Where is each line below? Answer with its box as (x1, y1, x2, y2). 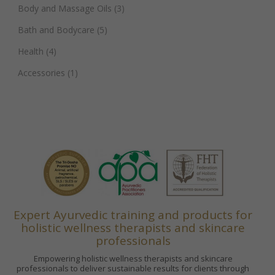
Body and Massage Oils (18, 2, 112, 15)
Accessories (18, 67, 65, 79)
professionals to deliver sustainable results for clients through (17, 262, 249, 274)
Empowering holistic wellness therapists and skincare (33, 252, 233, 264)
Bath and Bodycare (18, 24, 95, 36)
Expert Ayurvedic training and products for (14, 206, 252, 223)
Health (18, 45, 44, 58)
